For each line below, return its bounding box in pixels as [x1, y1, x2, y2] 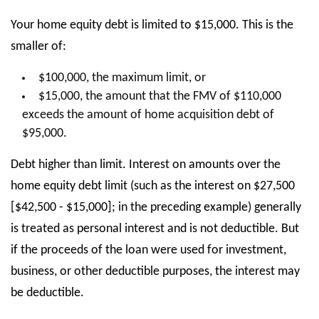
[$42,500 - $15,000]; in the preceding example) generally [11, 201, 301, 214]
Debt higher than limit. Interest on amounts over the [11, 158, 281, 172]
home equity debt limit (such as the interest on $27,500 [11, 179, 295, 193]
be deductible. [11, 286, 84, 300]
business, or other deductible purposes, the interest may [11, 265, 300, 278]
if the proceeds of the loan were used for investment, [11, 244, 286, 257]
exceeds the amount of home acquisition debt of [22, 109, 274, 121]
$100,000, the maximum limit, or [38, 72, 206, 84]
